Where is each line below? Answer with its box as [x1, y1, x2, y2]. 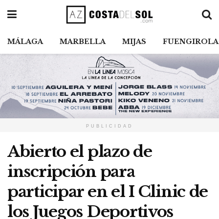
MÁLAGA [7, 37, 43, 46]
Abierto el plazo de [7, 142, 152, 162]
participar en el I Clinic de [7, 182, 208, 202]
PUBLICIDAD [86, 124, 133, 129]
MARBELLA [60, 37, 106, 46]
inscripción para [7, 162, 135, 182]
